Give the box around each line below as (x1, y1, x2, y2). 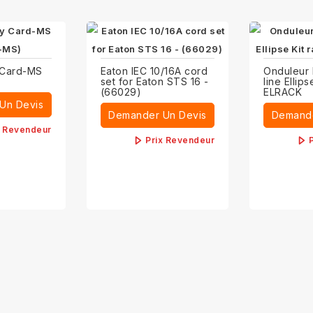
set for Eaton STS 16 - (100, 75, 209, 87)
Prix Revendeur (145, 135, 215, 145)
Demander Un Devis (108, 109, 207, 121)
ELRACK (263, 86, 303, 98)
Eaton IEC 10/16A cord (100, 65, 208, 77)
